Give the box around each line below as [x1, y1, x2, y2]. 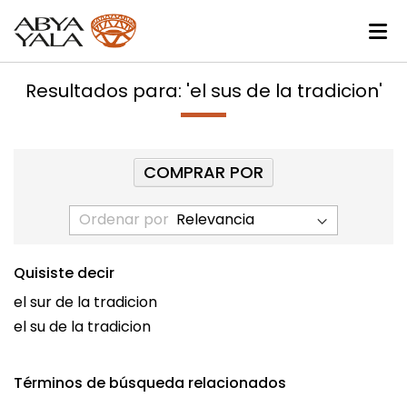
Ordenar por [79, 209, 169, 231]
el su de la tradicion [14, 316, 151, 338]
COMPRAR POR [144, 161, 263, 184]
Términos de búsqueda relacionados [14, 372, 286, 394]
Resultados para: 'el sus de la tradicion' [25, 78, 382, 104]
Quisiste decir [14, 263, 114, 284]
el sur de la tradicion [14, 292, 157, 313]
